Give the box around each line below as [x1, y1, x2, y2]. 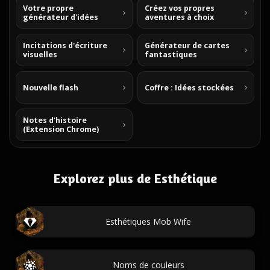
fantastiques [145, 49, 197, 60]
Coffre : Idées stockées [145, 82, 234, 93]
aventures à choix [145, 12, 214, 22]
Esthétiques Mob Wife [105, 216, 191, 227]
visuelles [23, 49, 57, 60]
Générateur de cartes [145, 40, 230, 51]
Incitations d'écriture [23, 40, 107, 51]
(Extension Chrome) [23, 124, 99, 134]
